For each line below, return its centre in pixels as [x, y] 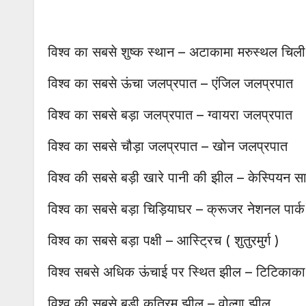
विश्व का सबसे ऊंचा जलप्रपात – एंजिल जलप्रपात [170, 83]
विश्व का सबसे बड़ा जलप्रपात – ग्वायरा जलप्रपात [170, 114]
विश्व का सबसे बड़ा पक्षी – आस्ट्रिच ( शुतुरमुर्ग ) [164, 240]
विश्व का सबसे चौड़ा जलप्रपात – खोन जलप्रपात [168, 146]
